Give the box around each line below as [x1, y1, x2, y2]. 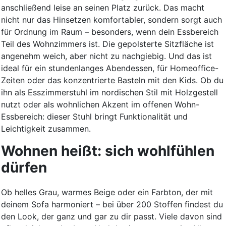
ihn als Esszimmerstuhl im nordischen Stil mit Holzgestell [1, 87, 218, 98]
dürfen [1, 159, 47, 177]
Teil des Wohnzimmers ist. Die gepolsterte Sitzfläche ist [1, 39, 214, 49]
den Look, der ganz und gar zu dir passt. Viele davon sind [1, 211, 222, 222]
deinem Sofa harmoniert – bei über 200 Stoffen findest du [1, 199, 223, 210]
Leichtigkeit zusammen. [1, 124, 91, 134]
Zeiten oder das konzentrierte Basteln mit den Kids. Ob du [1, 75, 223, 86]
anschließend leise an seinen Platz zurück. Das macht [1, 3, 204, 13]
